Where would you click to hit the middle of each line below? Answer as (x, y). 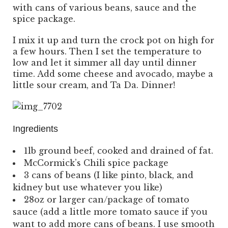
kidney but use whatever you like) (88, 187)
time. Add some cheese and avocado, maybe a (113, 74)
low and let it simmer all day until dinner (105, 62)
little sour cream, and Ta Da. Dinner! (94, 85)
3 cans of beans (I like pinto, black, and (109, 175)
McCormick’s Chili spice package (96, 163)
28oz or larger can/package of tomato (107, 199)
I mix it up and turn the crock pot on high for (113, 40)
